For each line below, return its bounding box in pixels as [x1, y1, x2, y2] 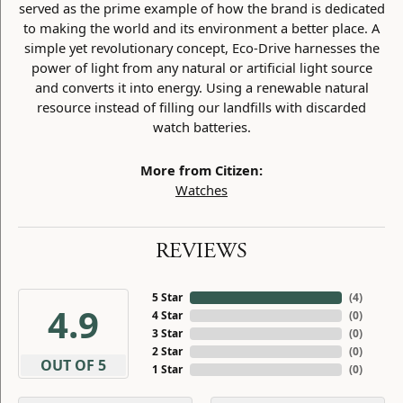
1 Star [151, 362, 183, 377]
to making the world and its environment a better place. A [23, 19, 380, 37]
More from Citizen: [140, 161, 263, 179]
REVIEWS [156, 237, 247, 264]
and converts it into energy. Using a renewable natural [34, 78, 369, 96]
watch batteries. [152, 118, 251, 136]
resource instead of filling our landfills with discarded [37, 98, 366, 116]
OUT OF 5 [40, 355, 106, 375]
